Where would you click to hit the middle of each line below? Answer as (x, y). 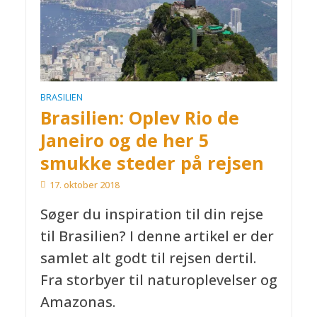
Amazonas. (77, 301)
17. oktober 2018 (84, 185)
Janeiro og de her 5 (124, 140)
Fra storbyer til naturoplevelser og (158, 279)
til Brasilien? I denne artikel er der (157, 236)
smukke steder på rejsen (152, 162)
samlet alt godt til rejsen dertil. (148, 258)
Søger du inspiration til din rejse (151, 214)
